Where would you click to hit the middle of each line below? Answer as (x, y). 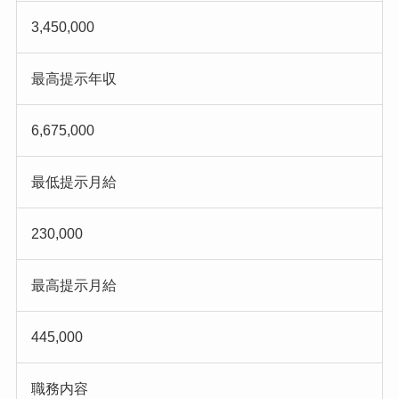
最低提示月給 (73, 182)
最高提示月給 (73, 285)
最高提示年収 (73, 78)
